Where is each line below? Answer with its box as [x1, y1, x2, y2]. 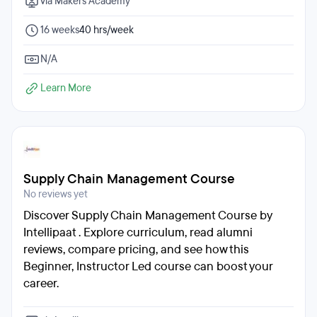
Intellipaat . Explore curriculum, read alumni [23, 224, 253, 241]
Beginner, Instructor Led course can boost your [23, 258, 272, 275]
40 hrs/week [79, 23, 134, 37]
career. [23, 275, 59, 292]
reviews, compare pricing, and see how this [23, 241, 249, 258]
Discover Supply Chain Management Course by [23, 207, 272, 224]
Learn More [40, 81, 91, 95]
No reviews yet [23, 188, 88, 201]
